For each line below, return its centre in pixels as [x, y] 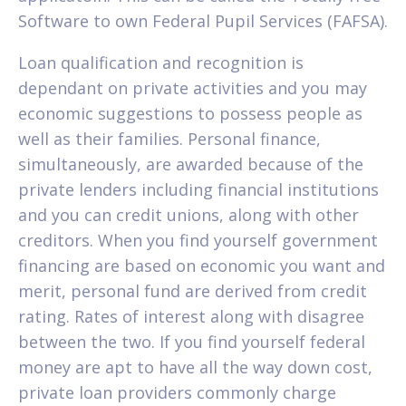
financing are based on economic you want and [202, 265]
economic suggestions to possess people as [190, 113]
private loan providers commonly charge [177, 392]
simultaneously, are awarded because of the [191, 164]
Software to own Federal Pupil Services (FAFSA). [203, 20]
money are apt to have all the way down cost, [195, 367]
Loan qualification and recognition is [161, 62]
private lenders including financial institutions [198, 189]
